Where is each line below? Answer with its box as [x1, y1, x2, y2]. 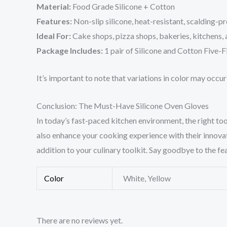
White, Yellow [123, 173, 171, 183]
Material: [36, 1, 71, 11]
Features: [36, 16, 72, 26]
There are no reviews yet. [36, 215, 123, 225]
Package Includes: [36, 45, 103, 55]
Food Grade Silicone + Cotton [71, 1, 175, 11]
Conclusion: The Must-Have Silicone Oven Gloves [36, 100, 209, 110]
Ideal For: [36, 30, 71, 41]
